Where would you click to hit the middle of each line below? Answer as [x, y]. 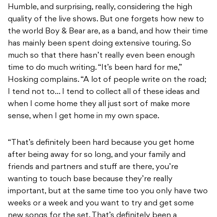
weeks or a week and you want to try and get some [101, 204]
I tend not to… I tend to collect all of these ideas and [104, 92]
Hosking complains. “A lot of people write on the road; [107, 80]
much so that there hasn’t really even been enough [101, 56]
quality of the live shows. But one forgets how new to [106, 20]
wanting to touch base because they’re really [90, 179]
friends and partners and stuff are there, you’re [93, 167]
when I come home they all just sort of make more [99, 104]
